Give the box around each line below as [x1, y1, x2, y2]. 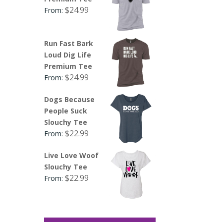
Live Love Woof [44, 150, 99, 160]
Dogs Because [44, 94, 95, 104]
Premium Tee [44, 61, 93, 71]
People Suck [44, 106, 88, 115]
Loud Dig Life [44, 50, 92, 59]
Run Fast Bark [44, 38, 94, 48]
